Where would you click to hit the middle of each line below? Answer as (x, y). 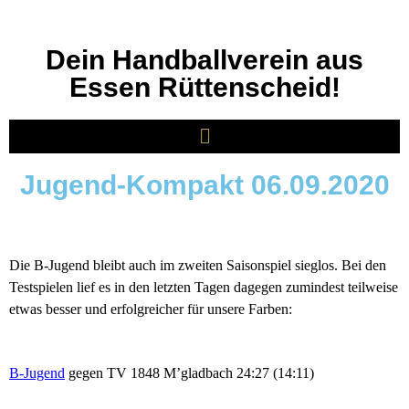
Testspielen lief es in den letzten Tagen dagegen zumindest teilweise (204, 288)
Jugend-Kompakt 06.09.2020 (204, 185)
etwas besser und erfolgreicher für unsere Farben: (151, 309)
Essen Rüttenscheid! (204, 87)
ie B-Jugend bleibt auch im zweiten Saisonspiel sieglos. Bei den (203, 266)
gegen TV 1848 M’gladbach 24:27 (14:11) (189, 373)
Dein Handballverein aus (204, 60)
